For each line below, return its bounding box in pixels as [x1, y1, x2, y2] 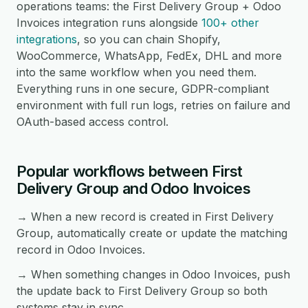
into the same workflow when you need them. [16, 65, 256, 79]
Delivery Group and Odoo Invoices [16, 179, 250, 197]
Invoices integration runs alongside [16, 16, 201, 30]
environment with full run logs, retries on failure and [16, 98, 290, 112]
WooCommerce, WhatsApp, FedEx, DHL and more [16, 49, 282, 63]
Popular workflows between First [16, 162, 243, 180]
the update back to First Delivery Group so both [16, 284, 267, 298]
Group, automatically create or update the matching [16, 226, 287, 240]
